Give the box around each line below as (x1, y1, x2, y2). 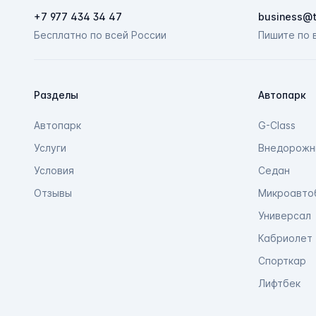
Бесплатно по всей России (34, 29, 166, 42)
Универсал (258, 209, 311, 222)
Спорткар (258, 255, 306, 267)
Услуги (34, 142, 66, 154)
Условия (34, 164, 74, 177)
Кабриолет (258, 232, 312, 245)
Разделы (34, 89, 78, 102)
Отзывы (34, 187, 72, 200)
